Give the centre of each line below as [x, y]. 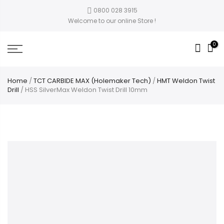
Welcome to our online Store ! [112, 21]
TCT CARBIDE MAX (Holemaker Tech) [92, 81]
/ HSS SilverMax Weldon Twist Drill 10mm [83, 90]
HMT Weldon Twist [186, 81]
